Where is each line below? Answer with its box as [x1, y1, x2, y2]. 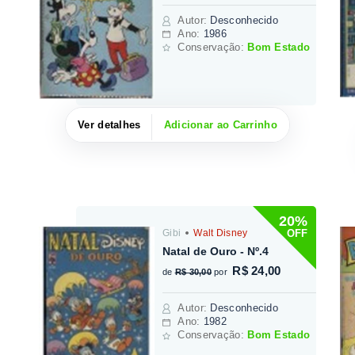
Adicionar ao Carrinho [163, 119, 277, 132]
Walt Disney [190, 227, 248, 239]
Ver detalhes [78, 119, 141, 132]
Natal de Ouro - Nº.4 [162, 245, 269, 258]
